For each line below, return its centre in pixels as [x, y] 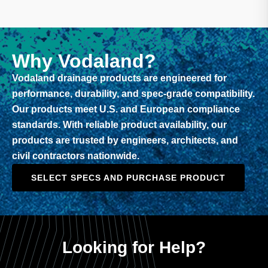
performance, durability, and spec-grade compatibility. [133, 94]
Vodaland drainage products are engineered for [119, 78]
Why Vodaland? [84, 61]
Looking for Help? [134, 247]
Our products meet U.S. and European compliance [126, 109]
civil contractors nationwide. [76, 156]
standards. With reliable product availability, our [119, 125]
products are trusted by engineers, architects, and [125, 140]
